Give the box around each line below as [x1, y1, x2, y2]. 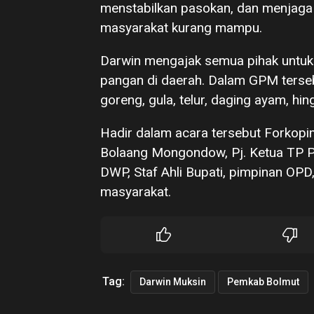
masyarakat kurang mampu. [100, 20, 262, 36]
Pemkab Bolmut [227, 276, 299, 287]
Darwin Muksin [139, 276, 206, 287]
